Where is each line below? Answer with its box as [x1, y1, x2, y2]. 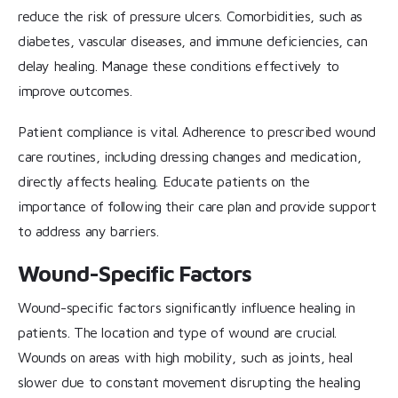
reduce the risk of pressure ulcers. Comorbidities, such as [18, 8, 362, 25]
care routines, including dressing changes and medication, [18, 148, 362, 165]
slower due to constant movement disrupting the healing [18, 374, 361, 391]
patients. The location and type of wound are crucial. [18, 324, 337, 341]
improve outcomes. [18, 83, 132, 99]
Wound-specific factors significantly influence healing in [18, 299, 355, 316]
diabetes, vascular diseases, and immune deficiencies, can [18, 33, 368, 50]
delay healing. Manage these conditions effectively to [18, 58, 339, 75]
